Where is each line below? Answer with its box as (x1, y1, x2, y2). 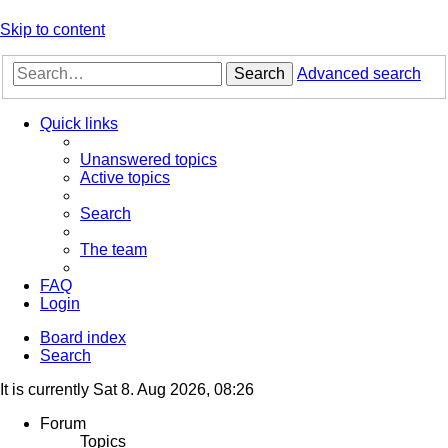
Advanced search (297, 65, 421, 83)
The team (80, 241, 147, 259)
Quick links (40, 115, 118, 133)
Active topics (80, 169, 170, 187)
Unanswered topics (80, 151, 217, 169)
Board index (40, 329, 126, 347)
